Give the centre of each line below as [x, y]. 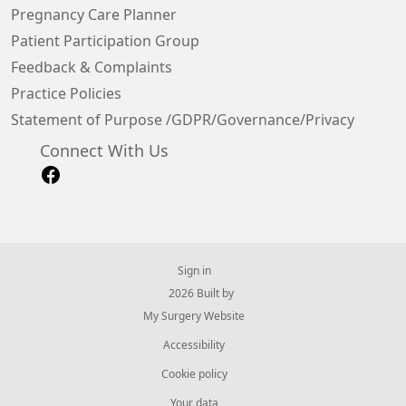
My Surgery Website [194, 316]
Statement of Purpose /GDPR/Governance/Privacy [183, 120]
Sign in [194, 271]
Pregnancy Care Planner [94, 14]
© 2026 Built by [194, 293]
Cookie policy [194, 374]
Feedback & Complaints [92, 67]
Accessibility [194, 345]
